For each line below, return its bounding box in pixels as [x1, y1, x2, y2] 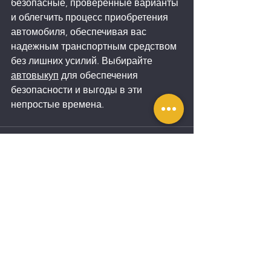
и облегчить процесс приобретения [11, 11, 171, 24]
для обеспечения [59, 70, 140, 82]
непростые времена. [11, 99, 104, 111]
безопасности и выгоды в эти [11, 84, 145, 96]
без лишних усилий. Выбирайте [11, 55, 155, 67]
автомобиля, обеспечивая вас [11, 26, 149, 38]
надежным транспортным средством [11, 41, 179, 53]
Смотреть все [140, 210, 194, 221]
